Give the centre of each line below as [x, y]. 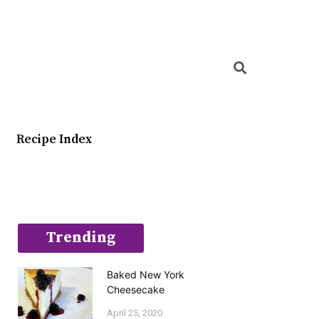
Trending [81, 238]
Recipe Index [54, 140]
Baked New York [146, 274]
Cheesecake [136, 289]
